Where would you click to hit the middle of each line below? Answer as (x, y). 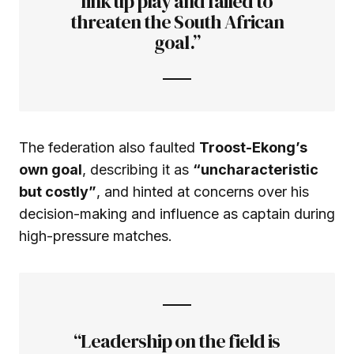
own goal (51, 170)
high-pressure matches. (96, 236)
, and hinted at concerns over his (203, 192)
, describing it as (137, 170)
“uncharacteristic (256, 170)
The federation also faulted (109, 148)
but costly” (58, 192)
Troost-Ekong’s (253, 148)
